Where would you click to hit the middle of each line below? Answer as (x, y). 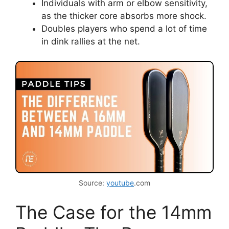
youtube (120, 183)
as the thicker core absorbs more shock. (124, 16)
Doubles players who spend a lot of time (124, 28)
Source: (93, 183)
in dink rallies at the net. (91, 41)
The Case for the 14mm (113, 212)
